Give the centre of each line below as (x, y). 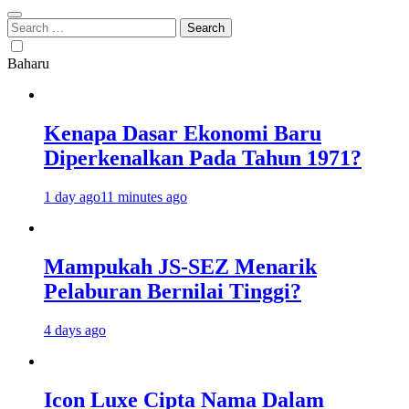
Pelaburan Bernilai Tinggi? (173, 291)
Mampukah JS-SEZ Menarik (180, 266)
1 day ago (72, 196)
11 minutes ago (144, 196)
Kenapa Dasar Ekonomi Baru (183, 133)
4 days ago (75, 330)
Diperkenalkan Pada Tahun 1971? (203, 157)
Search (26, 25)
